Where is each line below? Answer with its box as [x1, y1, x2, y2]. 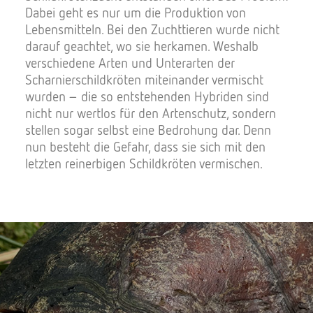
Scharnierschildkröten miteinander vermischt [25, 71, 263, 87]
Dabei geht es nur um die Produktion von [25, 4, 246, 20]
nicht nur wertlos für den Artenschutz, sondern [25, 105, 276, 121]
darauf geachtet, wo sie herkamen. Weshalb [25, 38, 259, 54]
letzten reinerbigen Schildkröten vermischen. [25, 155, 263, 171]
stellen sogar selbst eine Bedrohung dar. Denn [25, 122, 271, 138]
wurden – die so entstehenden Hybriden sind [25, 88, 269, 104]
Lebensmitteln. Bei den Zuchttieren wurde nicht [25, 21, 279, 37]
